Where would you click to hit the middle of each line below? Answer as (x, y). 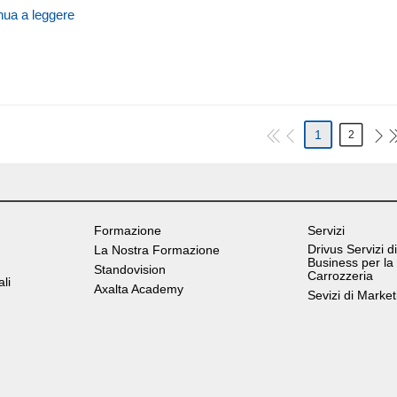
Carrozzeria (340, 275)
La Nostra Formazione (156, 249)
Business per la (350, 262)
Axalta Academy (138, 288)
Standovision (129, 269)
